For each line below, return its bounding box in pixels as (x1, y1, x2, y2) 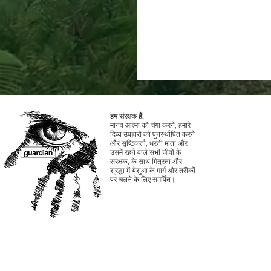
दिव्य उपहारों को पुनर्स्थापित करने (110, 129, 195, 139)
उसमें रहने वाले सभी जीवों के (110, 148, 181, 157)
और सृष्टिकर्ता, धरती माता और (110, 139, 188, 148)
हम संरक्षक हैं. (110, 111, 144, 120)
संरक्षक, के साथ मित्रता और (110, 157, 182, 166)
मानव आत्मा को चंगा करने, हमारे (110, 120, 191, 129)
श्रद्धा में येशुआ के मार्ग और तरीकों (110, 166, 195, 175)
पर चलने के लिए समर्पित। (110, 175, 175, 184)
